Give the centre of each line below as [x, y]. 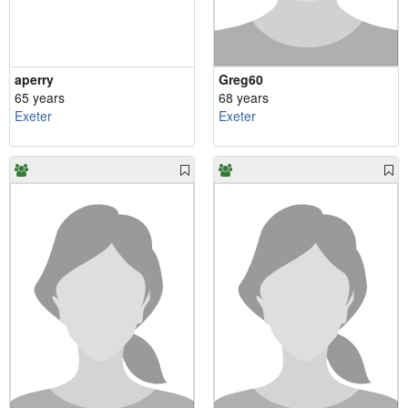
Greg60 [241, 79]
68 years [244, 97]
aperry [34, 79]
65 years [40, 97]
